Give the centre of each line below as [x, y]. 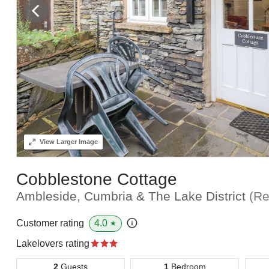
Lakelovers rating [54, 243]
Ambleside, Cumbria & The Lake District [132, 196]
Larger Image [76, 142]
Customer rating [50, 223]
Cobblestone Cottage [96, 179]
